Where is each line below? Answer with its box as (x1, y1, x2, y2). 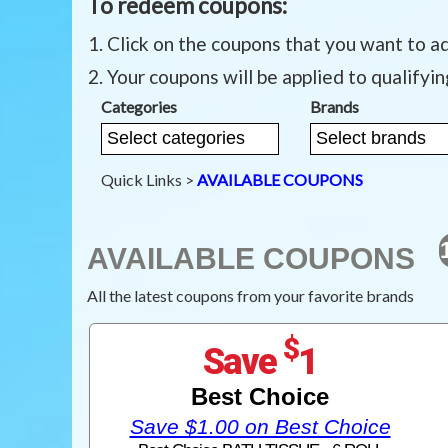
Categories (101, 96, 177, 116)
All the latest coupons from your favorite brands (87, 286, 414, 305)
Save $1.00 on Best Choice (129, 415, 391, 438)
